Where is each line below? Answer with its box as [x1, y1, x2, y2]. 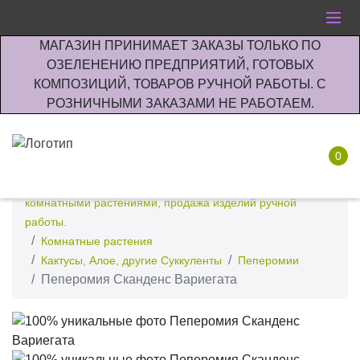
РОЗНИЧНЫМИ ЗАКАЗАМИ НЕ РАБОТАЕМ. [46, 96, 314, 110]
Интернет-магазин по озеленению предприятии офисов [25, 177, 321, 190]
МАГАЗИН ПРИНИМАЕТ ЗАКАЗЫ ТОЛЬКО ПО [39, 39, 321, 52]
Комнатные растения [41, 235, 153, 247]
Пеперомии [238, 254, 299, 267]
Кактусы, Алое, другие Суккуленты [41, 254, 222, 267]
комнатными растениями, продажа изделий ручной [25, 196, 297, 209]
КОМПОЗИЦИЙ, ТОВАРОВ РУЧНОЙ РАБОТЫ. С [34, 77, 326, 91]
